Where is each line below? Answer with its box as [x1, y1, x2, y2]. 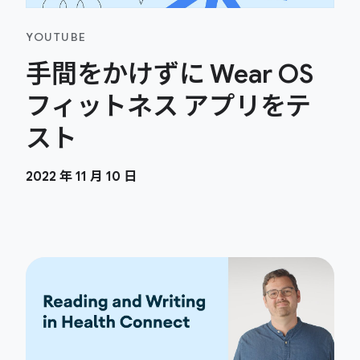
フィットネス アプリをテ [26, 90, 311, 122]
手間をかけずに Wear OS [26, 58, 313, 90]
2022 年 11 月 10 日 [26, 169, 137, 185]
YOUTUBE [26, 30, 87, 44]
